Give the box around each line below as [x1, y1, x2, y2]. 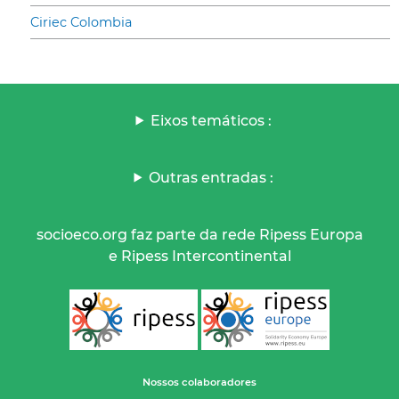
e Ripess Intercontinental [108, 247, 291, 265]
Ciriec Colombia [30, 13, 132, 30]
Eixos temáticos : [151, 111, 273, 129]
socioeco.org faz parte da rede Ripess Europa [36, 225, 363, 243]
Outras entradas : [149, 168, 274, 186]
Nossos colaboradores [142, 375, 256, 388]
